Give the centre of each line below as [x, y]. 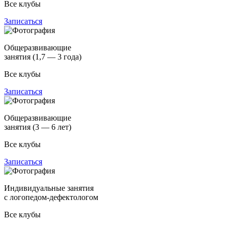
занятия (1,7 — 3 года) [43, 56]
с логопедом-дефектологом [51, 197]
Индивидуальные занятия [49, 188]
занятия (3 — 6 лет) [38, 127]
